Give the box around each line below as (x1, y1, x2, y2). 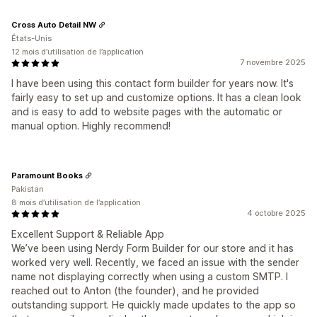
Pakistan (11, 184, 44, 195)
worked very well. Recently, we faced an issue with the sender (11, 256, 299, 269)
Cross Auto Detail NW (11, 19, 96, 30)
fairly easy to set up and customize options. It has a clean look (11, 91, 301, 104)
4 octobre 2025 (247, 208, 306, 219)
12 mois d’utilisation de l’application (11, 47, 144, 57)
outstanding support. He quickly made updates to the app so (11, 299, 296, 311)
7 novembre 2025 (240, 57, 306, 68)
